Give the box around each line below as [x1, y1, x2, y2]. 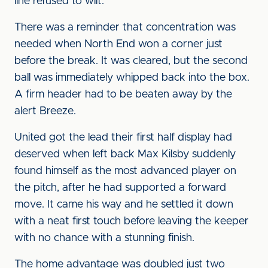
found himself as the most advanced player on [14, 166, 236, 176]
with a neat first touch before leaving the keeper [14, 216, 249, 227]
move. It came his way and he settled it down [14, 199, 233, 210]
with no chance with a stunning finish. [14, 233, 194, 243]
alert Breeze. [14, 106, 76, 117]
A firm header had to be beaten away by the [14, 89, 232, 100]
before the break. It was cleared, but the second [14, 56, 248, 66]
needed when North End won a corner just [14, 39, 223, 50]
